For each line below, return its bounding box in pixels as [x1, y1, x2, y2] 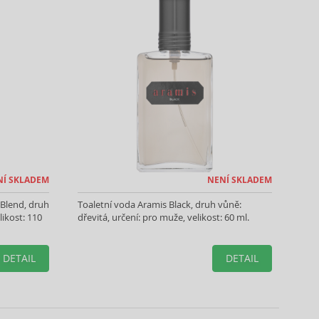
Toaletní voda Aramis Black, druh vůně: [77, 198, 241, 211]
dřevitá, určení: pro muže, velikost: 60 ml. [77, 211, 249, 224]
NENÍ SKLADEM [206, 174, 272, 186]
